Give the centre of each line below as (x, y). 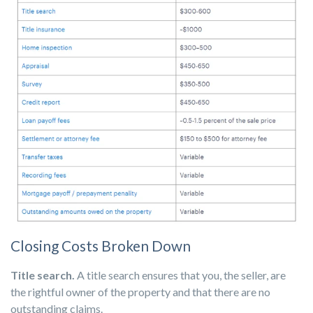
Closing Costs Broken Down (101, 246)
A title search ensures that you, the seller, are (180, 275)
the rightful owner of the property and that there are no (140, 292)
